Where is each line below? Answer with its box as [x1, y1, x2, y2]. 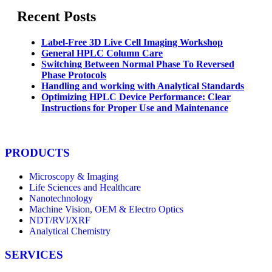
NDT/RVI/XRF [29, 215, 90, 226]
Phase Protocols [41, 69, 106, 80]
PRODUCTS [5, 146, 70, 160]
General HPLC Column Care [41, 47, 163, 58]
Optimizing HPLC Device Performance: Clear [41, 91, 231, 102]
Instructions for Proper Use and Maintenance [41, 102, 228, 113]
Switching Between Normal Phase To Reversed [41, 58, 234, 69]
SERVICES [5, 248, 63, 261]
